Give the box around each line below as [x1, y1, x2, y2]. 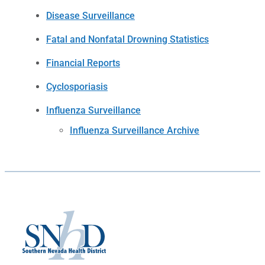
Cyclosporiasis [46, 80, 108, 92]
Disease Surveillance [46, 9, 135, 21]
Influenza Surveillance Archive [70, 125, 199, 137]
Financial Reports [46, 57, 120, 69]
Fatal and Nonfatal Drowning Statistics [46, 33, 209, 45]
